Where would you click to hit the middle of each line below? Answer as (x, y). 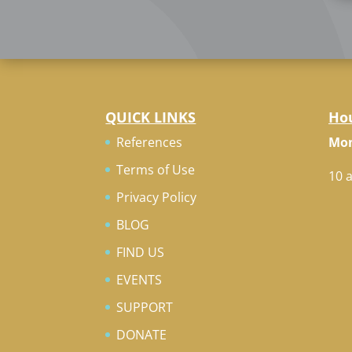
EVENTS (139, 279)
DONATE (142, 334)
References (150, 142)
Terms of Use (156, 169)
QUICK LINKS (151, 117)
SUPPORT (145, 307)
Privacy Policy (157, 197)
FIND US (141, 252)
